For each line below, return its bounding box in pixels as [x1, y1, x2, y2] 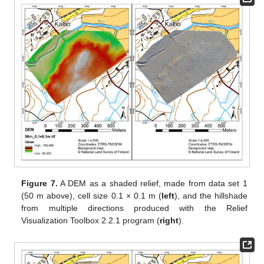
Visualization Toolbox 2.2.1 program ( [21, 216, 160, 226]
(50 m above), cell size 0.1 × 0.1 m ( [21, 191, 161, 201]
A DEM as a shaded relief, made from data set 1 [57, 179, 247, 189]
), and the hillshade [174, 191, 247, 201]
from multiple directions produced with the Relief [21, 203, 247, 213]
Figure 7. [21, 179, 58, 189]
